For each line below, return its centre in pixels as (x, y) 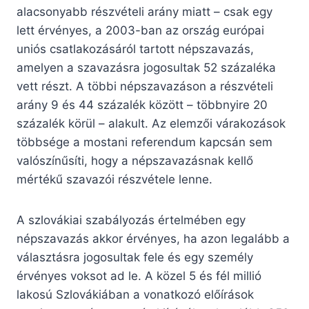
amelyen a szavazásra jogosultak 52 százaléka (146, 68)
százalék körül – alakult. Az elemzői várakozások (151, 124)
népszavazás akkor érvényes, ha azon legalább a (153, 239)
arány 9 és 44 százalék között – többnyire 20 (142, 105)
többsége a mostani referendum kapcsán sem (144, 142)
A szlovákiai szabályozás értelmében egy (131, 220)
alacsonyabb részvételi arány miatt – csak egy (144, 12)
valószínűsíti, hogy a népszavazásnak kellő (135, 161)
